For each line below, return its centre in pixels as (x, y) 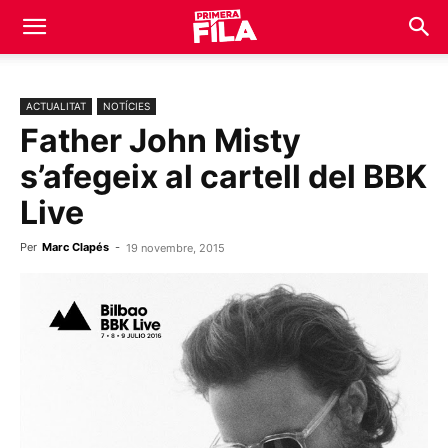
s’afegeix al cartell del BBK (223, 176)
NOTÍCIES (126, 106)
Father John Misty (160, 140)
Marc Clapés (75, 247)
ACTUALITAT (56, 106)
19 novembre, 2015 (175, 248)
